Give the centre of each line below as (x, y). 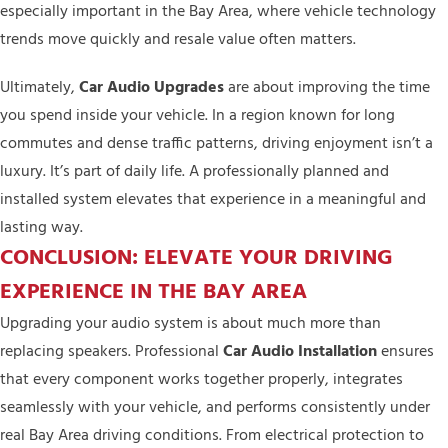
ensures (405, 351)
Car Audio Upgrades (151, 87)
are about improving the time (327, 87)
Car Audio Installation (300, 351)
